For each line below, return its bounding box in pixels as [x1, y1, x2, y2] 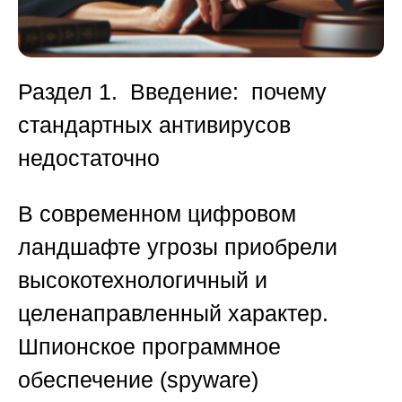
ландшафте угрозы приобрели [18, 234, 337, 260]
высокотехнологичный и [18, 267, 267, 293]
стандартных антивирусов [18, 112, 291, 138]
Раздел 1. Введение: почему [18, 79, 327, 105]
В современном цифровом [18, 201, 296, 227]
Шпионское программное [18, 334, 281, 360]
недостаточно [18, 145, 160, 171]
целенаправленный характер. [18, 301, 335, 327]
